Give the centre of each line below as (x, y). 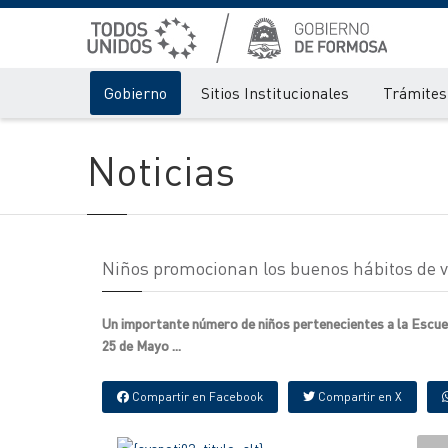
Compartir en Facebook (196, 396)
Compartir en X (358, 396)
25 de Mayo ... (141, 345)
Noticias (161, 169)
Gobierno (135, 92)
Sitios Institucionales (275, 92)
